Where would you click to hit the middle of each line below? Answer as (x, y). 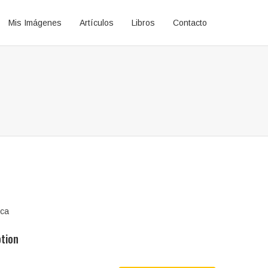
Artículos (97, 23)
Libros (143, 23)
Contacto (190, 23)
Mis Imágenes (35, 23)
